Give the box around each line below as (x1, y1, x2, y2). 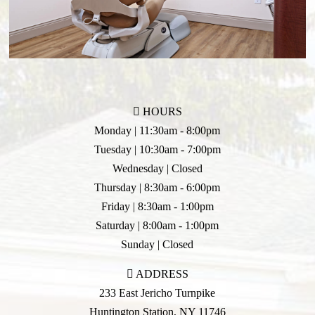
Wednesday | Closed (112, 162, 202, 175)
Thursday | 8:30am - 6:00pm (94, 181, 221, 194)
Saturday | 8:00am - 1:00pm (96, 219, 219, 232)
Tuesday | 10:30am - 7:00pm (94, 143, 221, 156)
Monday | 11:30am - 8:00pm (94, 124, 221, 137)
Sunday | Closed (121, 238, 194, 251)
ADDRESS (133, 268, 188, 281)
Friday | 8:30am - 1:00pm (101, 200, 214, 213)
